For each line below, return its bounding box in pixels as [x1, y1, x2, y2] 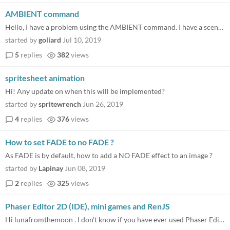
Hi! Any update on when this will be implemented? [5, 87, 165, 95]
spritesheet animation [5, 73, 85, 83]
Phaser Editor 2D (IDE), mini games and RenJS [5, 201, 170, 211]
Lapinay [39, 164, 63, 172]
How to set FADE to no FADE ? [5, 137, 114, 147]
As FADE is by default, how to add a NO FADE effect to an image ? [5, 151, 213, 160]
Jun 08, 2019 [65, 164, 105, 172]
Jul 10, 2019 [63, 35, 101, 44]
